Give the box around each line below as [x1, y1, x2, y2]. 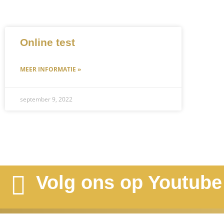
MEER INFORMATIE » [20, 65, 81, 74]
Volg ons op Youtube [36, 172, 222, 193]
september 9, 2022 [20, 95, 72, 104]
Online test [20, 36, 75, 48]
